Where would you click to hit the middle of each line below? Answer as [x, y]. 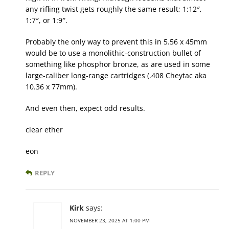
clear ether [44, 130]
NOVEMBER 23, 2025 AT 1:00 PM [110, 220]
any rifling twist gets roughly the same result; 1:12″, [114, 9]
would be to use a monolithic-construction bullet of [113, 53]
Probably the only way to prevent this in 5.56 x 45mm [116, 42]
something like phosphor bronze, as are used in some [118, 64]
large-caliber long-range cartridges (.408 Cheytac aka [116, 75]
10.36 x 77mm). [51, 87]
